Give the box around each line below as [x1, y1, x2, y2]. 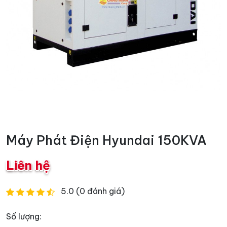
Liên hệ [6, 158, 50, 173]
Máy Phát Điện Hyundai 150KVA [6, 132, 207, 148]
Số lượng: [6, 211, 42, 221]
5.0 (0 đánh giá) [61, 186, 125, 196]
